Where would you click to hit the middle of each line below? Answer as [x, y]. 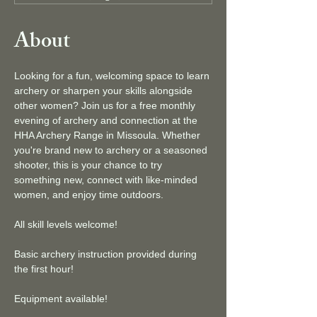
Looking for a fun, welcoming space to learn [113, 75]
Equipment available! [61, 298]
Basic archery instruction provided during [107, 254]
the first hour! [44, 269]
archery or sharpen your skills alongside [105, 90]
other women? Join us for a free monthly [106, 105]
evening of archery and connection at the [107, 120]
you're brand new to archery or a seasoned [112, 150]
